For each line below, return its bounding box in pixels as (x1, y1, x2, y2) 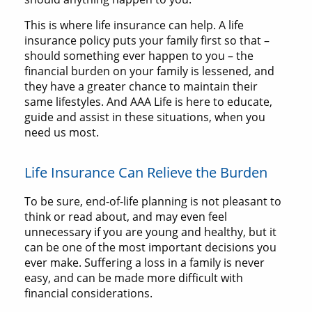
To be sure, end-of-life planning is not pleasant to (24, 194, 281, 210)
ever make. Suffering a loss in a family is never (24, 255, 265, 271)
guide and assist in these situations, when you (24, 109, 265, 125)
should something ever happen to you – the (24, 48, 253, 64)
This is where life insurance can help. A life (24, 17, 244, 33)
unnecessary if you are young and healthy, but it (24, 224, 276, 240)
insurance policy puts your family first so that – (24, 33, 270, 49)
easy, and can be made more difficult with (24, 270, 243, 286)
